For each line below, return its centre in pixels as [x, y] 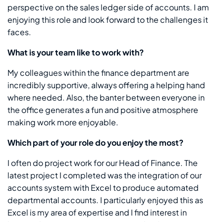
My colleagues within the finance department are [98, 72]
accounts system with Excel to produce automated [103, 187]
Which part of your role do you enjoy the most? [95, 142]
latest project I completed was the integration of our [105, 175]
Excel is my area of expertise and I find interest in [97, 212]
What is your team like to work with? [76, 52]
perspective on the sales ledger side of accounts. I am [108, 7]
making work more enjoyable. [63, 122]
